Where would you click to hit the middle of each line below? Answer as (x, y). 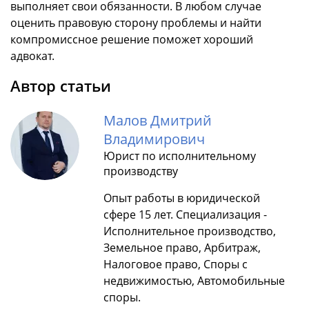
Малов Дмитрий (158, 121)
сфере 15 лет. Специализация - (185, 215)
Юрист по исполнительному (180, 156)
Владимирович (154, 139)
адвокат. (34, 56)
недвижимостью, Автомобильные (194, 281)
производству (141, 171)
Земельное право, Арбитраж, (182, 248)
